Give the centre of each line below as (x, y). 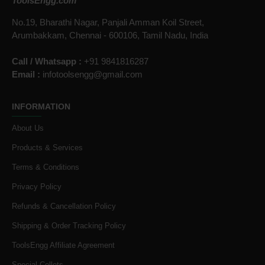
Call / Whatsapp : (47, 62)
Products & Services (47, 148)
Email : (27, 75)
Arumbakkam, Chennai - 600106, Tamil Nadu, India (110, 35)
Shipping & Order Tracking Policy (69, 226)
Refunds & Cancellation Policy (64, 206)
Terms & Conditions (46, 167)
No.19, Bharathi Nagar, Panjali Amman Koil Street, (108, 22)
